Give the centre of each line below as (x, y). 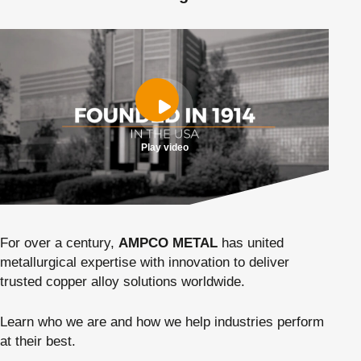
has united (251, 243)
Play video (164, 147)
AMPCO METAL (168, 243)
